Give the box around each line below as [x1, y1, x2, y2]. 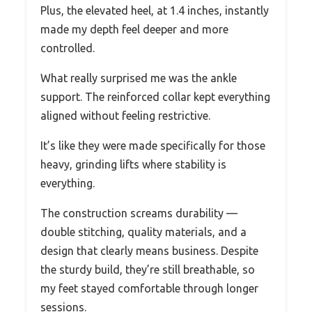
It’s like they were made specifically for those [40, 139, 265, 153]
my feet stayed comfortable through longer [40, 282, 258, 295]
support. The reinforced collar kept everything [40, 91, 270, 104]
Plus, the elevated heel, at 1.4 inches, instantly [40, 4, 269, 17]
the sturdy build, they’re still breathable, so [40, 263, 255, 276]
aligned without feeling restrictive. [40, 109, 210, 123]
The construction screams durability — [40, 207, 237, 220]
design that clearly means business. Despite [40, 244, 258, 258]
